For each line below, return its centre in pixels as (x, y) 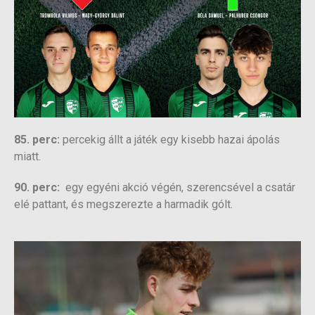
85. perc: (37, 140)
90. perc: (38, 188)
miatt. (27, 157)
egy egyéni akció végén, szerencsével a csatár (179, 188)
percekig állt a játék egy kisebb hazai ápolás (170, 140)
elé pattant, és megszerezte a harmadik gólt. (123, 205)
